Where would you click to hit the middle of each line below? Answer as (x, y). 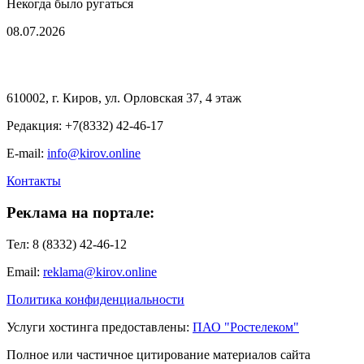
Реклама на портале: (80, 212)
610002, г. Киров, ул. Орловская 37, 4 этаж (124, 98)
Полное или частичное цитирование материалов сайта (158, 354)
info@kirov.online (94, 154)
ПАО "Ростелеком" (246, 327)
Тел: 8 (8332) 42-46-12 (67, 244)
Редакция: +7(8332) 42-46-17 (85, 126)
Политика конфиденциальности (95, 299)
